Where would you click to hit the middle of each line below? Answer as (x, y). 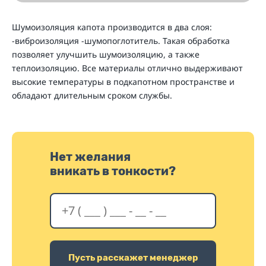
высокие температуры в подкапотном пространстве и (123, 81)
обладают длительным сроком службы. (92, 95)
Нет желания (90, 156)
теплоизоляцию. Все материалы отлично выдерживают (127, 68)
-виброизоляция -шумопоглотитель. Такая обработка (121, 40)
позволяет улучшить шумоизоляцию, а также (106, 54)
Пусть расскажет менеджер (133, 258)
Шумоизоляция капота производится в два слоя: (112, 27)
